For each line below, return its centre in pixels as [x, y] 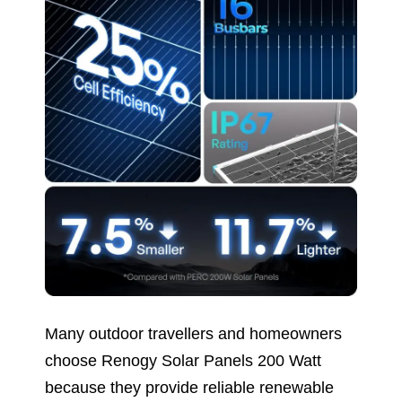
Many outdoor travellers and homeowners [193, 333]
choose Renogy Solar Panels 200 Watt [183, 360]
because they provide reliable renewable [189, 387]
